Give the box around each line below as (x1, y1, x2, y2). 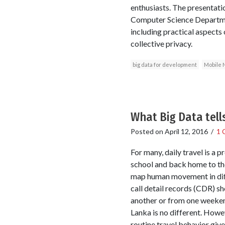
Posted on (130, 127, 165, 136)
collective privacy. (130, 38, 192, 48)
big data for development (132, 61, 197, 68)
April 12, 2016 (164, 127, 208, 136)
